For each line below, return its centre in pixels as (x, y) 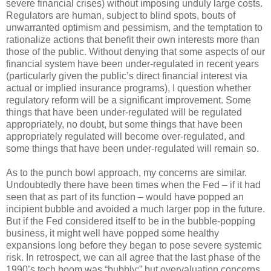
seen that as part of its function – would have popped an (125, 197)
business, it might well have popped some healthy (113, 233)
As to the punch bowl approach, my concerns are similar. (126, 172)
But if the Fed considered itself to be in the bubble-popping (131, 221)
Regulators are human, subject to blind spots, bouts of (121, 15)
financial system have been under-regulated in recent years (132, 64)
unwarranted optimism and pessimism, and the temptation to (134, 27)
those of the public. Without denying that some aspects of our (135, 51)
